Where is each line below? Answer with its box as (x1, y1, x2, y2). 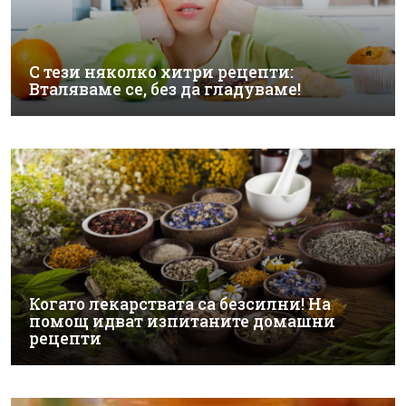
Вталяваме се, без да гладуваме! (29, 79, 301, 100)
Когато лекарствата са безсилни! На (29, 293, 331, 314)
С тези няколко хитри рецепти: (29, 62, 294, 82)
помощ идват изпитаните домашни (29, 310, 335, 332)
